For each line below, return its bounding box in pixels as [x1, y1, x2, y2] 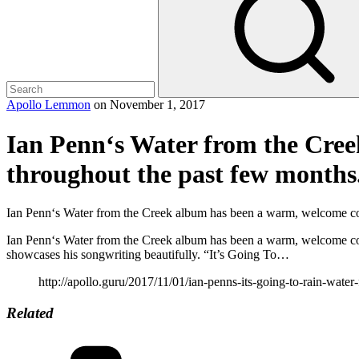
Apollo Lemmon [6, 98, 91, 112]
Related [6, 305, 54, 322]
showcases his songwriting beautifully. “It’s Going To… [6, 248, 289, 262]
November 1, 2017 [110, 98, 205, 112]
